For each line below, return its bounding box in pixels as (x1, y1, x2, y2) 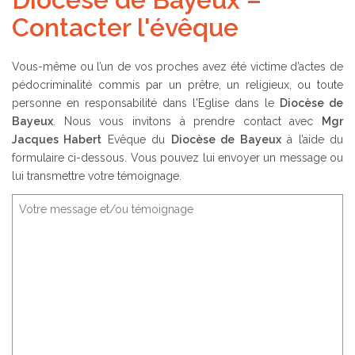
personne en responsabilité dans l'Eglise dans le (12, 97, 280, 110)
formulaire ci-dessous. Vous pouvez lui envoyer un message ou (12, 151, 343, 165)
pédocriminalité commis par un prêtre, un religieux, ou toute (12, 78, 343, 92)
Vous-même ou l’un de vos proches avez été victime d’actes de (12, 60, 343, 74)
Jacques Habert (12, 133, 102, 147)
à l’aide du (281, 133, 344, 147)
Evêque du (101, 133, 171, 147)
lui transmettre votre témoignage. (12, 170, 181, 183)
